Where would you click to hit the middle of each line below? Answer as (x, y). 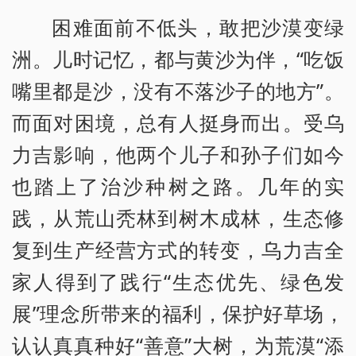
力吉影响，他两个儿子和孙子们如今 (178, 154)
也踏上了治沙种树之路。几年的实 (178, 186)
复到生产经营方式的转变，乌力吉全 (178, 249)
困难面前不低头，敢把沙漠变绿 (198, 27)
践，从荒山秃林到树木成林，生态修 (178, 217)
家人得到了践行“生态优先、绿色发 (178, 281)
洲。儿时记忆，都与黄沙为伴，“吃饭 (178, 58)
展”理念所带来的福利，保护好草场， (178, 313)
